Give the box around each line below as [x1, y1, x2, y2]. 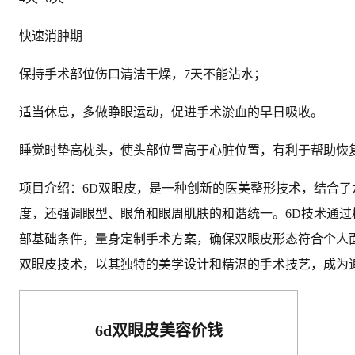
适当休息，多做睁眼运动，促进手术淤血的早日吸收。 [19, 105, 323, 119]
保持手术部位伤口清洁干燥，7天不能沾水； [19, 67, 266, 81]
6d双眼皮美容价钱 [94, 321, 223, 339]
